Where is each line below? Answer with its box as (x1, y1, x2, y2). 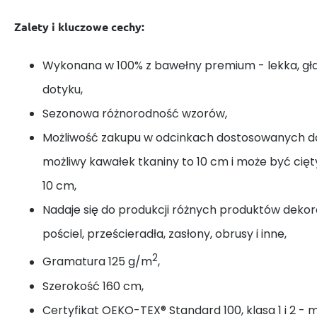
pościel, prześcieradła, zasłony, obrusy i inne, (42, 226, 287, 243)
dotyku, (42, 81, 83, 98)
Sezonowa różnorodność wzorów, (42, 105, 227, 122)
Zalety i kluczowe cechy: (14, 19, 144, 35)
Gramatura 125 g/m (42, 253, 152, 270)
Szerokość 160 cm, (42, 277, 144, 294)
